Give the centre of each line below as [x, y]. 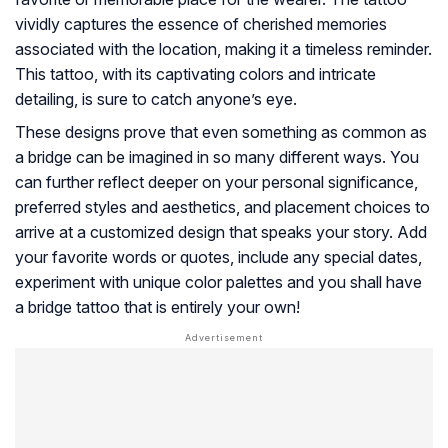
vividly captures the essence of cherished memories [201, 24]
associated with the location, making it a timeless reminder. [223, 49]
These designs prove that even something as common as [221, 132]
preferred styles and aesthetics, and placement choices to [222, 207]
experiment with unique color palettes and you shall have [218, 282]
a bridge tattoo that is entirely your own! [157, 307]
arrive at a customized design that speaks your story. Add [221, 232]
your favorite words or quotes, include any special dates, [218, 257]
